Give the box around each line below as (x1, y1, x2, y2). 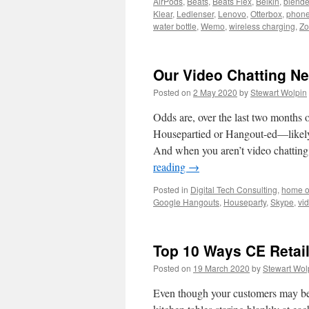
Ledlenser (177, 8, 214, 19)
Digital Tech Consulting (190, 183, 277, 195)
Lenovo (218, 8, 246, 19)
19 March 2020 (193, 262, 250, 274)
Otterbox (250, 8, 282, 19)
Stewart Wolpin (250, 86, 307, 98)
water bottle (153, 20, 197, 32)
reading (153, 159, 188, 174)
